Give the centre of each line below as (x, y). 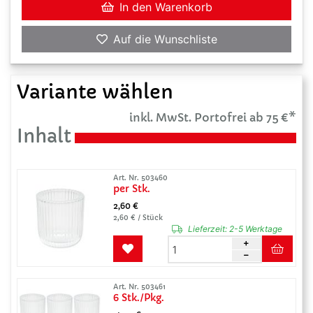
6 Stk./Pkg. (138, 298)
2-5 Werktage (254, 229)
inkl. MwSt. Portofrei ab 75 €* (213, 117)
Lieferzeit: (207, 229)
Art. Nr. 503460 (140, 178)
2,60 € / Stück (138, 218)
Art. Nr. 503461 (139, 287)
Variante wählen (95, 92)
